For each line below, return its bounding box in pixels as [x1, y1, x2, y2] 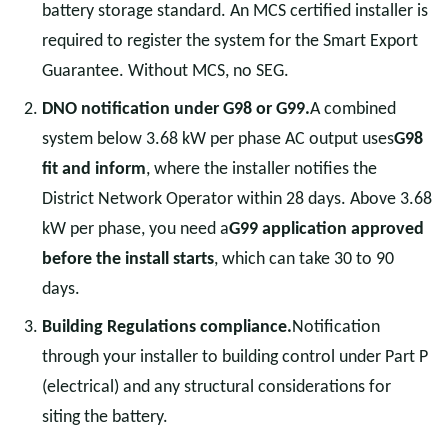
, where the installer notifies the [146, 160, 377, 179]
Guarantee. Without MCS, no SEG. [42, 62, 289, 81]
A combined [310, 100, 396, 119]
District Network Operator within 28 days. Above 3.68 [42, 190, 432, 209]
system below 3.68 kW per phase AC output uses [42, 130, 394, 149]
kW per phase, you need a [42, 220, 229, 239]
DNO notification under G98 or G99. [42, 100, 310, 119]
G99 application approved [229, 220, 424, 239]
